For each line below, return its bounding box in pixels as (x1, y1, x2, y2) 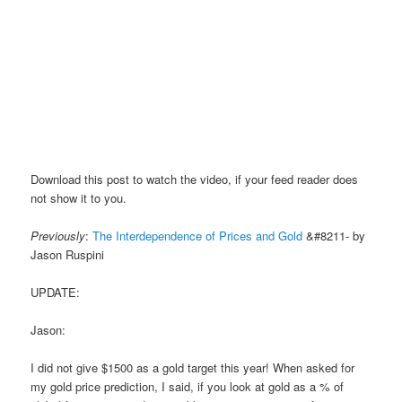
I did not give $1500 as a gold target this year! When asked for (31, 359, 355, 377)
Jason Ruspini (31, 246, 105, 264)
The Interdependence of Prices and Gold (92, 227, 303, 245)
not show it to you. (31, 188, 127, 206)
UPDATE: (31, 284, 81, 301)
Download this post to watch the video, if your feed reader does (31, 170, 359, 188)
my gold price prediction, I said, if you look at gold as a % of (31, 378, 345, 396)
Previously (31, 227, 86, 245)
